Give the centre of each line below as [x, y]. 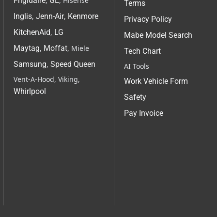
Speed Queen [73, 64]
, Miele [78, 48]
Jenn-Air [50, 16]
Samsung [30, 64]
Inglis [23, 16]
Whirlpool [30, 92]
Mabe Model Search [158, 35]
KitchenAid [32, 32]
